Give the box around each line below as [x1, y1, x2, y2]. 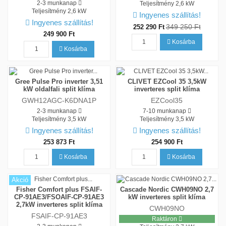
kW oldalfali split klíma [23, 85, 95, 93]
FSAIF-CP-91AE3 [31, 212, 87, 220]
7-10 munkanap [142, 107, 186, 115]
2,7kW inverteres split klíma [16, 200, 102, 208]
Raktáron [151, 215, 179, 222]
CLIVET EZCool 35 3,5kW [127, 77, 206, 85]
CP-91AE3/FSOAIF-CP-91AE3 [14, 193, 104, 201]
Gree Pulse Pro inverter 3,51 [15, 77, 103, 85]
